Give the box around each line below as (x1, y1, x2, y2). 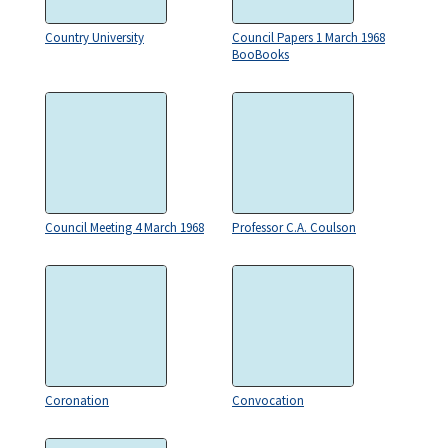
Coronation (45, 392, 109, 409)
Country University (45, 29, 144, 46)
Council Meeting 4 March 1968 (45, 219, 204, 236)
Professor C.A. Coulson (232, 219, 356, 236)
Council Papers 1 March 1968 (232, 29, 385, 46)
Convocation (232, 392, 304, 409)
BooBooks (232, 46, 289, 63)
